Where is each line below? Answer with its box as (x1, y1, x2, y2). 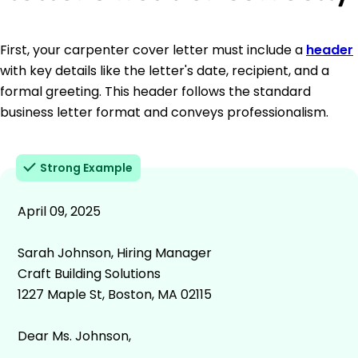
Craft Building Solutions (18, 264, 161, 283)
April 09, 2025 (18, 201, 101, 221)
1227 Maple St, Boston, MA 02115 (18, 284, 212, 304)
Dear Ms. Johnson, (18, 326, 131, 345)
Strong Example (40, 159, 133, 176)
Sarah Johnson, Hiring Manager (18, 243, 212, 262)
